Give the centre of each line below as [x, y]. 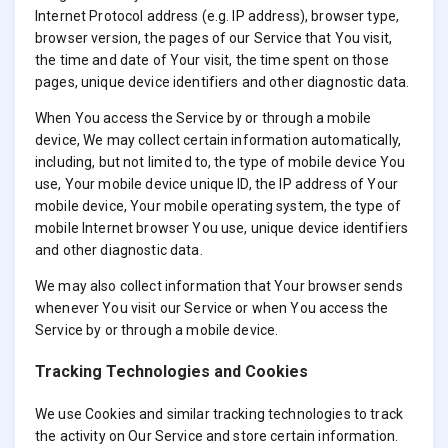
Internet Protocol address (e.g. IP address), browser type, [217, 16]
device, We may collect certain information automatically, [218, 140]
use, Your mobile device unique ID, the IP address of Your [216, 184]
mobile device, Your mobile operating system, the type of [218, 206]
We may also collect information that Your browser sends [219, 286]
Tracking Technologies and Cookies [171, 372]
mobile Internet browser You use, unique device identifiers [222, 228]
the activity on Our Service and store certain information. [217, 435]
